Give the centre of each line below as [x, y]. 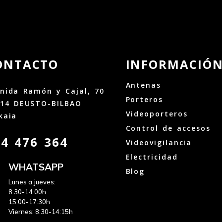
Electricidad [152, 157]
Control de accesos [168, 128]
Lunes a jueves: [32, 182]
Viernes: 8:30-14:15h [41, 212]
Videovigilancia [159, 142]
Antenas [143, 85]
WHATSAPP [36, 167]
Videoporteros [157, 113]
